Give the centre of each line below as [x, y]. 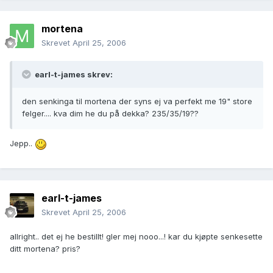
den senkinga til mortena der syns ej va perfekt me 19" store [137, 101]
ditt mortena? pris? [45, 249]
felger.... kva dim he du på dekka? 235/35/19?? [110, 114]
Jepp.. [22, 144]
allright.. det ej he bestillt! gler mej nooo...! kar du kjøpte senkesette [136, 237]
